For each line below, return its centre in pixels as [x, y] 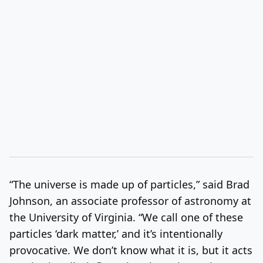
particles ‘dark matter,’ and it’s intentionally [116, 233]
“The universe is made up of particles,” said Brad [129, 184]
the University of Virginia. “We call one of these [126, 217]
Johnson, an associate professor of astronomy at [130, 200]
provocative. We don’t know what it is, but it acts [131, 250]
